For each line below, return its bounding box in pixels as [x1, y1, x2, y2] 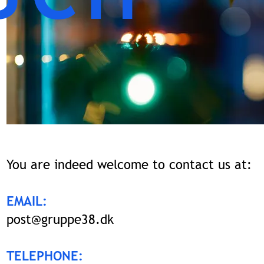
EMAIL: [6, 193, 47, 209]
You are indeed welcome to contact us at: [6, 157, 252, 173]
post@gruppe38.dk [6, 212, 114, 227]
